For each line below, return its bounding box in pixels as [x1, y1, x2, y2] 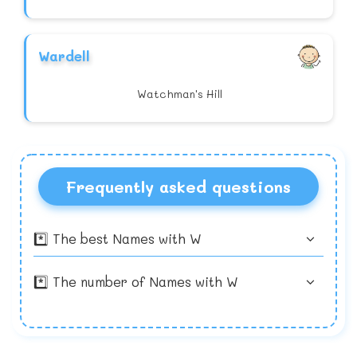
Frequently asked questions [66, 176, 291, 198]
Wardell [38, 47, 90, 65]
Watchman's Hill [137, 87, 222, 101]
